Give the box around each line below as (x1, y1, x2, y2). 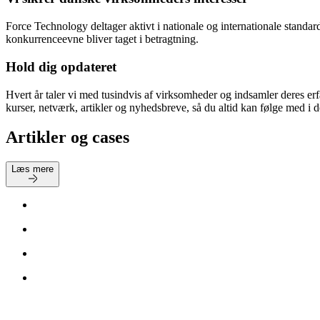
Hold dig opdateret (6, 59, 116, 74)
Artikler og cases (6, 128, 129, 147)
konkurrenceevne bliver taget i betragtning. (6, 33, 199, 46)
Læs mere (11, 164, 54, 175)
